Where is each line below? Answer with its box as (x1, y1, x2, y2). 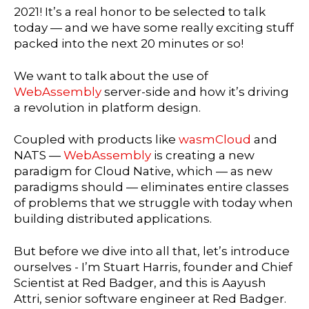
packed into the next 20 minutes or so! (14, 36, 243, 50)
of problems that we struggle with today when (14, 196, 293, 210)
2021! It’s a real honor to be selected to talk (14, 4, 266, 19)
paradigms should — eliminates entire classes (14, 180, 289, 195)
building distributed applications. (14, 212, 212, 226)
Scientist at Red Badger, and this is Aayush (14, 276, 266, 290)
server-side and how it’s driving (104, 84, 289, 99)
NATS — (14, 148, 63, 163)
